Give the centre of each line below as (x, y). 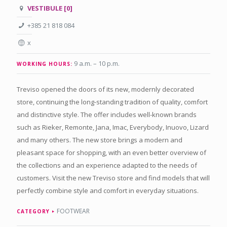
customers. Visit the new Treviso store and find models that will (113, 178)
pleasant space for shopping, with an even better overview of (111, 152)
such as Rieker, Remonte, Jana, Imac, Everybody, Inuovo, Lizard (113, 127)
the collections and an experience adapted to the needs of (107, 165)
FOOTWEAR (73, 211)
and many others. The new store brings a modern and (100, 140)
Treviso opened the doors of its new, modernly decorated (105, 89)
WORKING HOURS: (45, 64)
